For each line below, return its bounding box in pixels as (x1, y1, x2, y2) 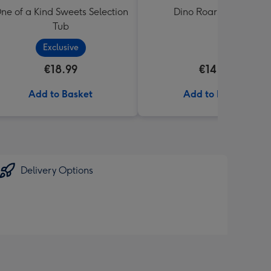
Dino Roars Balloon (174, 6, 257, 18)
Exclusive (42, 42, 79, 53)
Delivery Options (21, 165, 93, 176)
